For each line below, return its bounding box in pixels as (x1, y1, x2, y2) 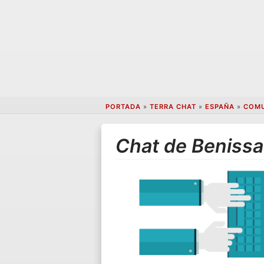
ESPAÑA (204, 103, 235, 111)
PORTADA (105, 103, 141, 111)
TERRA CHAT (149, 103, 196, 111)
